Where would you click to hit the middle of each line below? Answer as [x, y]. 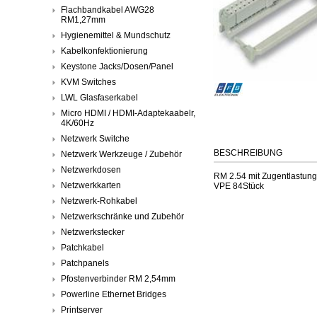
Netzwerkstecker [93, 232]
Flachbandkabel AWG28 [108, 10]
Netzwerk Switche [95, 138]
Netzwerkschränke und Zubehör [122, 216]
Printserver [82, 310]
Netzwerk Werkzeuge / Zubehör [121, 154]
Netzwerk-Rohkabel [99, 201]
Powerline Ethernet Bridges [114, 294]
